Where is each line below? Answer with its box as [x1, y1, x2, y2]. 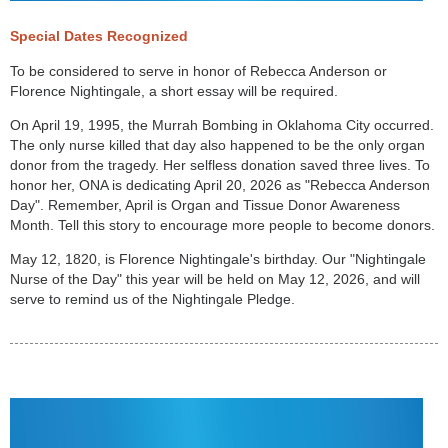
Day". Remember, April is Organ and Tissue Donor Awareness [10, 197, 400, 214]
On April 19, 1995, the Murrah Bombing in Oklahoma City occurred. [10, 117, 434, 134]
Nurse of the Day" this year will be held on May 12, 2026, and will [10, 271, 420, 288]
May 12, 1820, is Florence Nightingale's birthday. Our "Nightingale [10, 251, 426, 268]
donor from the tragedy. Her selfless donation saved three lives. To [10, 157, 430, 174]
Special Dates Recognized [10, 28, 188, 45]
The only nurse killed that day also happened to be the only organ [10, 137, 425, 154]
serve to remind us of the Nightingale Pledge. [10, 291, 299, 308]
